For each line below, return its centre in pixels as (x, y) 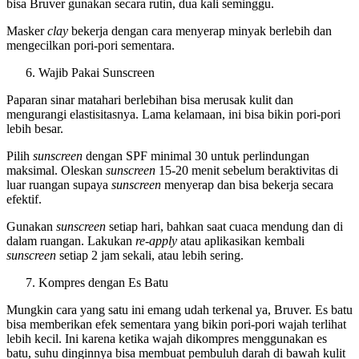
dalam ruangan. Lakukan (71, 241)
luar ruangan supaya (59, 185)
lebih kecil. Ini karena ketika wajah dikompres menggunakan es (167, 339)
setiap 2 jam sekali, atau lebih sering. (151, 256)
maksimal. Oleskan (56, 171)
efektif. (24, 200)
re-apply (156, 241)
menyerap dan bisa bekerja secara (249, 185)
